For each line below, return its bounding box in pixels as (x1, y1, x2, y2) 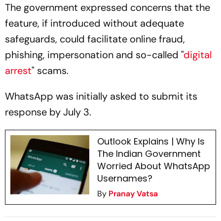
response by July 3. (5, 105, 91, 118)
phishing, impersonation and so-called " (5, 48, 184, 61)
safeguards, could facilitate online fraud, (5, 32, 185, 45)
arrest (5, 64, 32, 77)
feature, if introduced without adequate (5, 16, 184, 30)
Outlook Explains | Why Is (97, 135, 205, 147)
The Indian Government (97, 147, 201, 160)
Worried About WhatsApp (97, 159, 210, 172)
